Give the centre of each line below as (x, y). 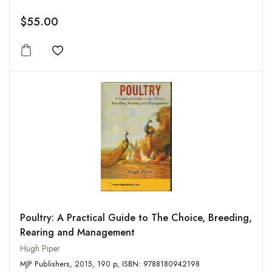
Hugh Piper (40, 249)
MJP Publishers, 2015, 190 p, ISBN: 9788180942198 (161, 264)
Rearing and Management (77, 233)
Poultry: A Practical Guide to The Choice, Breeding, (39, 218)
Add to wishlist (90, 58)
